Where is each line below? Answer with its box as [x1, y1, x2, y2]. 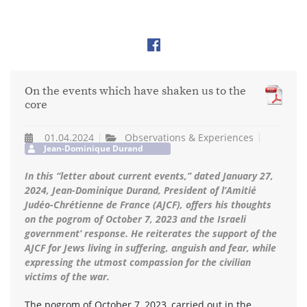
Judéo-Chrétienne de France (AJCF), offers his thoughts [25, 197, 271, 211]
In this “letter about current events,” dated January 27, [25, 169, 273, 182]
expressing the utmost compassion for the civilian [25, 255, 251, 269]
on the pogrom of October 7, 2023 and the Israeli [25, 212, 246, 225]
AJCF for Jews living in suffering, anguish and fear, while [25, 241, 276, 254]
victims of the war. [25, 269, 110, 283]
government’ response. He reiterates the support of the [25, 226, 277, 240]
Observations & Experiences [125, 130, 254, 144]
